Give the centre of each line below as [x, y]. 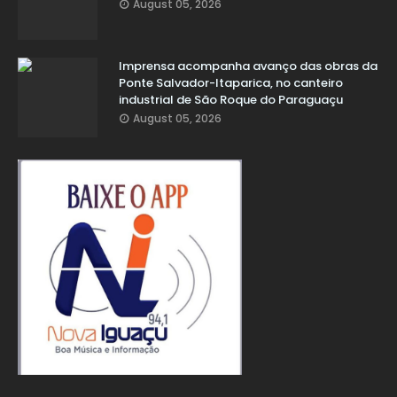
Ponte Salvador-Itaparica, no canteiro [231, 82]
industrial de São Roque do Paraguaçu [231, 99]
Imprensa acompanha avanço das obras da [248, 66]
